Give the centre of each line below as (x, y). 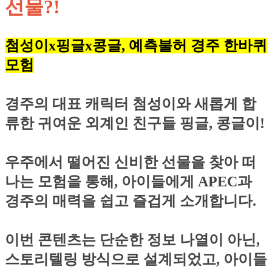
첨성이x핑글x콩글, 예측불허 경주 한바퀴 (136, 45)
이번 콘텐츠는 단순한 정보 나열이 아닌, (132, 240)
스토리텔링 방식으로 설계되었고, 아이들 (136, 259)
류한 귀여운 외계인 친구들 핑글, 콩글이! (135, 123)
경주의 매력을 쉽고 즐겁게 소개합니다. (131, 201)
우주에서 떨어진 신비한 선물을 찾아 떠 (131, 162)
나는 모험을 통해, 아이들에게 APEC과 (128, 181)
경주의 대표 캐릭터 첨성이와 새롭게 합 (131, 104)
